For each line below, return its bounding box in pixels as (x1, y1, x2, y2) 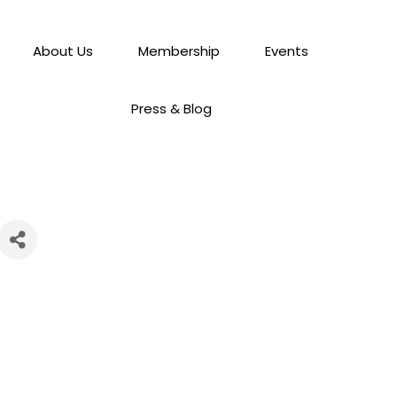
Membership (138, 42, 221, 60)
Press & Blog (130, 99, 212, 118)
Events (265, 42, 309, 60)
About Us (33, 42, 94, 60)
